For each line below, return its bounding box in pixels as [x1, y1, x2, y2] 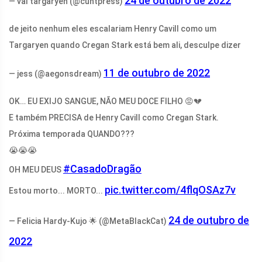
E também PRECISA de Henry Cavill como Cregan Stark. [9, 113, 219, 123]
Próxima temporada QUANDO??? [9, 129, 135, 139]
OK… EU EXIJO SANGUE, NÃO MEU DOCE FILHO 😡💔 [9, 96, 202, 106]
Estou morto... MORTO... [9, 186, 105, 196]
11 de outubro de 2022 [104, 67, 210, 80]
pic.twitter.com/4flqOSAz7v [105, 184, 236, 196]
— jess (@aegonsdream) [9, 69, 104, 79]
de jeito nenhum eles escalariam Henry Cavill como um [9, 24, 216, 34]
